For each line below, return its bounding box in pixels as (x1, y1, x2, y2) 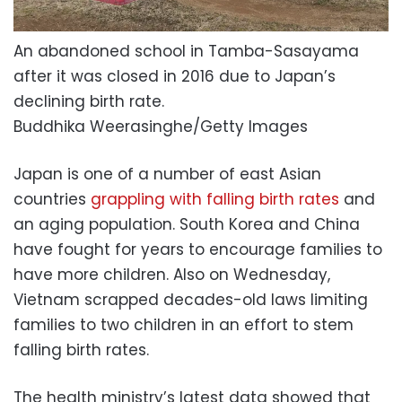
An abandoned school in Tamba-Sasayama (13, 39, 359, 62)
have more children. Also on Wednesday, (13, 263, 330, 285)
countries (13, 188, 91, 210)
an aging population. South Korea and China (13, 213, 360, 235)
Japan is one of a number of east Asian (13, 162, 321, 185)
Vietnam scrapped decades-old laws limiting (13, 288, 368, 310)
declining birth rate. (13, 90, 164, 112)
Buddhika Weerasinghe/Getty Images (13, 115, 308, 137)
